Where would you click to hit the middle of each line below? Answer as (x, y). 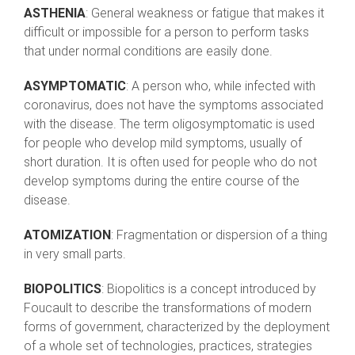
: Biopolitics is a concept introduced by (209, 289)
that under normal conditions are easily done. (148, 52)
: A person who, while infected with (221, 86)
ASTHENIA (55, 13)
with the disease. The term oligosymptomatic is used (169, 124)
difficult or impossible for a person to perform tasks (166, 32)
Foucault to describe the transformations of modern (168, 308)
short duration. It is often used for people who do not (170, 162)
